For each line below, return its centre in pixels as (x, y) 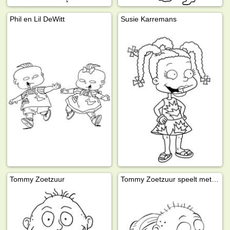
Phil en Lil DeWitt (37, 19)
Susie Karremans (149, 19)
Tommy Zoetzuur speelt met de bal (215, 179)
